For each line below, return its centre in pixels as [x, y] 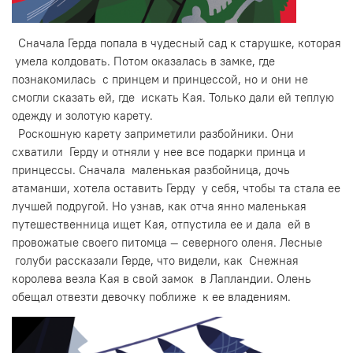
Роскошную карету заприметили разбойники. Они [153, 133]
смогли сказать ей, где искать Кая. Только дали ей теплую [173, 97]
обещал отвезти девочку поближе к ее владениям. [151, 296]
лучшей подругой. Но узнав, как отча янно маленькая [159, 206]
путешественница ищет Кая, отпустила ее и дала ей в [161, 224]
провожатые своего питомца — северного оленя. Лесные [167, 242]
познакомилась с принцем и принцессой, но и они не [160, 79]
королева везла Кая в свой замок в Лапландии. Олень [162, 278]
